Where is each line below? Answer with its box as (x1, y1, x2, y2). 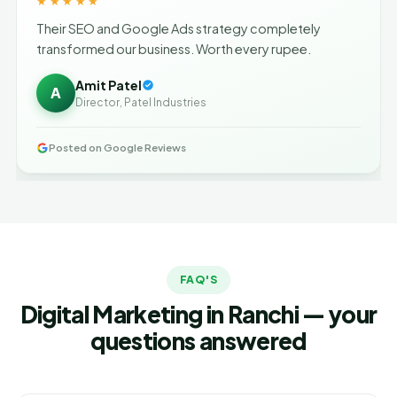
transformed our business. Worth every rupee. (36, 41, 311, 57)
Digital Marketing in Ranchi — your (19, 300, 378, 329)
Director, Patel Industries (75, 95, 206, 109)
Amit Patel (75, 76, 142, 93)
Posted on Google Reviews (49, 141, 186, 154)
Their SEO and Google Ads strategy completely (36, 20, 321, 36)
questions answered (90, 326, 307, 355)
